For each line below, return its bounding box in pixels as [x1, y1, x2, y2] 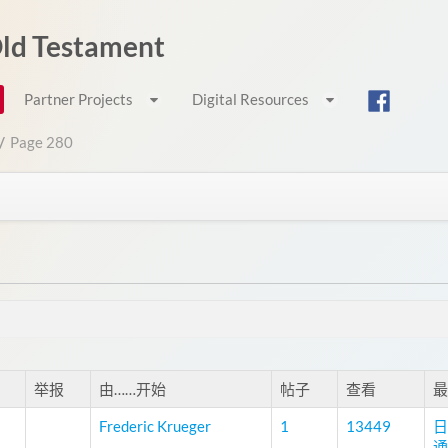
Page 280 [10, 132, 73, 151]
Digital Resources [192, 89, 312, 108]
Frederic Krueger [99, 416, 211, 435]
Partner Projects [24, 89, 136, 108]
